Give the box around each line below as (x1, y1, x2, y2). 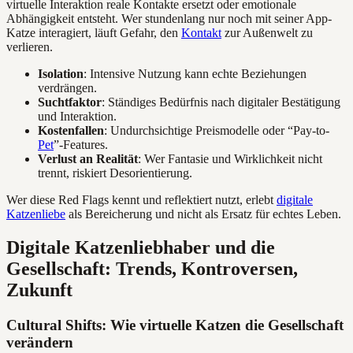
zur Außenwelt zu (221, 25, 313, 39)
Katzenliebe (6, 206, 65, 221)
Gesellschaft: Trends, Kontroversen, (6, 258, 298, 279)
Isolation (38, 66, 84, 80)
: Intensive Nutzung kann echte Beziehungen (84, 66, 307, 80)
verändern (6, 333, 73, 351)
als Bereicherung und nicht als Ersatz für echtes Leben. (65, 206, 341, 221)
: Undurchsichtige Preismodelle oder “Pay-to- (104, 123, 329, 137)
